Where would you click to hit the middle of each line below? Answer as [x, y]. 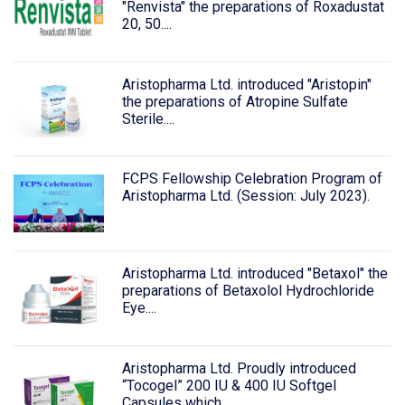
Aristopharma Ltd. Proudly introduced [239, 369]
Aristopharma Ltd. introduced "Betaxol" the [254, 274]
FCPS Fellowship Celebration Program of [252, 179]
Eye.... [139, 308]
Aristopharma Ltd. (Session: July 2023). [245, 196]
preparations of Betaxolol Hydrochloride [248, 291]
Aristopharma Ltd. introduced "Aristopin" [246, 84]
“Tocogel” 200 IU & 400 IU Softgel [229, 386]
